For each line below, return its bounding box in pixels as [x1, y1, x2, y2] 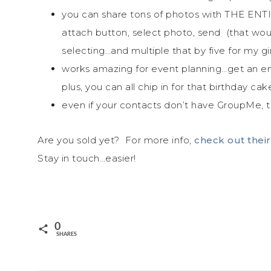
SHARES [56, 231, 77, 237]
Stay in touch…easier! [38, 152, 136, 164]
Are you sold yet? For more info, [38, 134, 194, 146]
